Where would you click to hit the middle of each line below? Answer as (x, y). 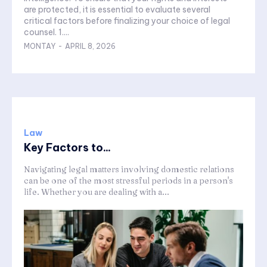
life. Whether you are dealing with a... (97, 192)
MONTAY (40, 46)
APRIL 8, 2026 (90, 46)
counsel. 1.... (46, 32)
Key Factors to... (67, 148)
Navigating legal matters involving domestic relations (129, 170)
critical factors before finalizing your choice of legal (127, 21)
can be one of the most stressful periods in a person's (128, 181)
